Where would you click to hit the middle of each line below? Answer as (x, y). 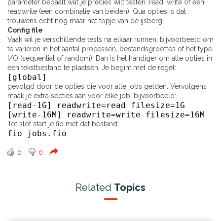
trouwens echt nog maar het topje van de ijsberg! (86, 21)
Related (95, 188)
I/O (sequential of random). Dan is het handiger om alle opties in (110, 58)
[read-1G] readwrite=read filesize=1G (96, 106)
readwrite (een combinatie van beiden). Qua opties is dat (97, 12)
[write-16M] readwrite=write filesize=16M (106, 115)
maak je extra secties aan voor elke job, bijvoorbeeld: (92, 96)
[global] (27, 77)
